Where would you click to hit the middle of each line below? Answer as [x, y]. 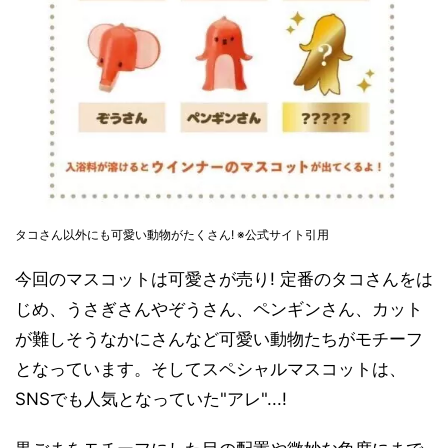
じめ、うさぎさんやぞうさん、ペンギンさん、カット [219, 308]
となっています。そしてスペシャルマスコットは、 [210, 368]
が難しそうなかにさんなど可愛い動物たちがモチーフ [219, 338]
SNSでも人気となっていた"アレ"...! [151, 398]
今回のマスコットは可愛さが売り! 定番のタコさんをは [224, 278]
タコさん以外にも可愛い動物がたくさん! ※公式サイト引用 [172, 234]
